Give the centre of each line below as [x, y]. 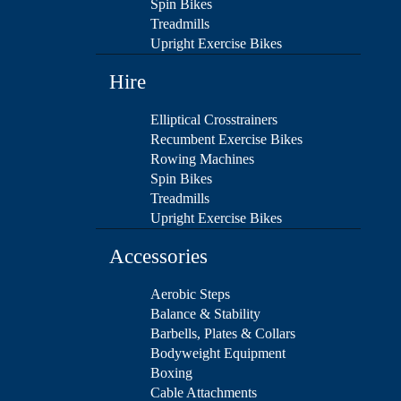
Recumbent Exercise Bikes [226, 140]
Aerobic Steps [190, 294]
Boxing [171, 373]
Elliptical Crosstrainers [214, 120]
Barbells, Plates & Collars [223, 334]
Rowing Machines [202, 159]
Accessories [158, 257]
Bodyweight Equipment [218, 354]
